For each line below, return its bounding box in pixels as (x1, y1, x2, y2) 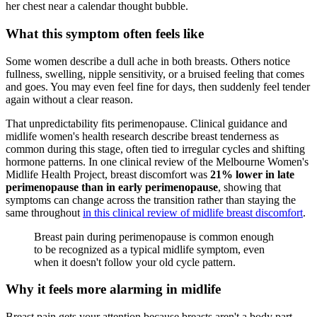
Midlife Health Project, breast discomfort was (6, 168, 210, 180)
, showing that (218, 180, 281, 193)
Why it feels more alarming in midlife (6, 282, 221, 297)
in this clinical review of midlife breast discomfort (83, 206, 303, 219)
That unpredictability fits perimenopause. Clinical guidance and (6, 117, 287, 129)
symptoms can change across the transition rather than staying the (6, 193, 296, 206)
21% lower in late (210, 168, 294, 180)
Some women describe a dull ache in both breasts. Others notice (6, 54, 290, 67)
